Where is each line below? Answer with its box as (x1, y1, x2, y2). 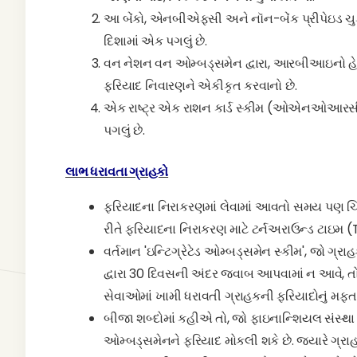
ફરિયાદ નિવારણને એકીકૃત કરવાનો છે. (104, 76, 297, 95)
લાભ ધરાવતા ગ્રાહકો (65, 163, 169, 181)
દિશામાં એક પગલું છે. (104, 32, 207, 50)
